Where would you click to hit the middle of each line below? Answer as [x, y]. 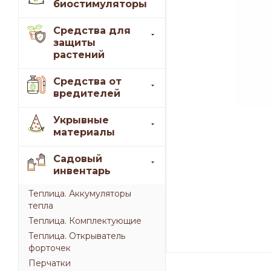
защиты [74, 43]
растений [79, 55]
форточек [50, 248]
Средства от [87, 82]
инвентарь [82, 171]
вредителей [87, 94]
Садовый [78, 159]
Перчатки [50, 263]
